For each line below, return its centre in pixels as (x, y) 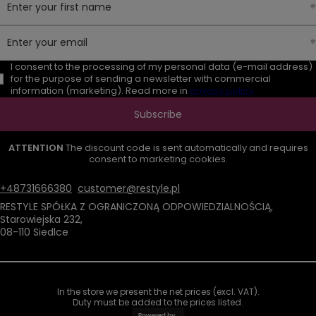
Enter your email (47, 43)
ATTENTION (37, 148)
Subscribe (158, 114)
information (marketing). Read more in (100, 91)
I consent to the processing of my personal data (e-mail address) (162, 67)
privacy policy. (223, 91)
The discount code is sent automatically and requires (187, 148)
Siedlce (49, 232)
